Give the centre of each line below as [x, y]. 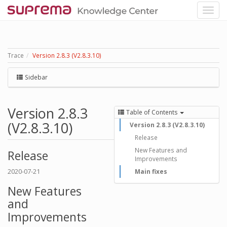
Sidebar [36, 77]
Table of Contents [152, 112]
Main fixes [151, 172]
